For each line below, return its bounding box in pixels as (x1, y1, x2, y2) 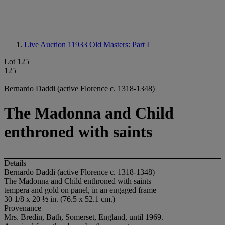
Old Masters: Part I (89, 40, 149, 49)
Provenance (4, 203, 41, 212)
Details (4, 158, 26, 167)
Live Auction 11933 (24, 40, 89, 49)
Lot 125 (4, 57, 29, 66)
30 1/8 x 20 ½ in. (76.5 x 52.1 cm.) (4, 194, 115, 203)
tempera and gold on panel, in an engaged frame (4, 185, 156, 194)
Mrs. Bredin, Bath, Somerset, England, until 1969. (4, 212, 163, 221)
